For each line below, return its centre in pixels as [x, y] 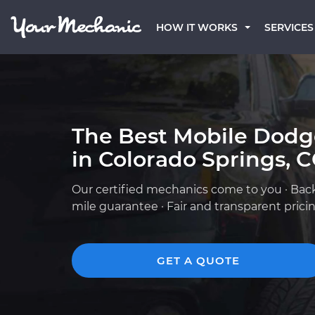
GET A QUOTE [198, 261]
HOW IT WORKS [197, 27]
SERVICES [289, 27]
